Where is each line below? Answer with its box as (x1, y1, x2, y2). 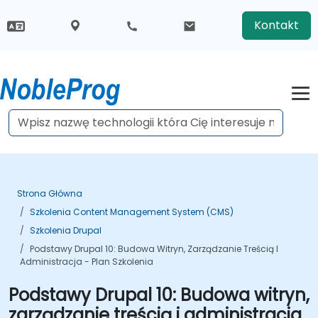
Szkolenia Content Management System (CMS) (30, 206, 234, 218)
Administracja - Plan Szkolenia (20, 256, 153, 268)
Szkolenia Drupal (30, 224, 102, 236)
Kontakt (254, 17, 299, 33)
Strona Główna (17, 187, 82, 199)
